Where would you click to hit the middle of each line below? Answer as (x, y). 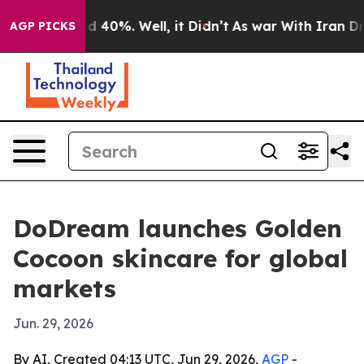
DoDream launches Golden (178, 228)
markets (65, 288)
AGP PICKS (43, 26)
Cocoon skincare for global (180, 258)
